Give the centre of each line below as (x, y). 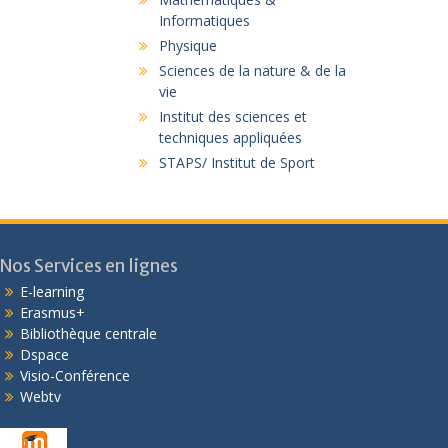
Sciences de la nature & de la (252, 70)
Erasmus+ (53, 312)
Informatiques (204, 20)
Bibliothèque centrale (89, 333)
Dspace (45, 354)
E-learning (52, 291)
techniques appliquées (230, 137)
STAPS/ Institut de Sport (237, 162)
